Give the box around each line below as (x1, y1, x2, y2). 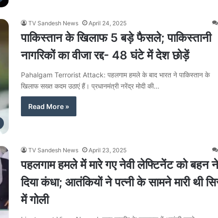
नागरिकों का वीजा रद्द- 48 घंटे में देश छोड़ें (21, 48, 189, 62)
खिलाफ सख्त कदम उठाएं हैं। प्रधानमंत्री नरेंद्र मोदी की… (21, 81, 160, 90)
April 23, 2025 (89, 146, 127, 154)
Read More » (28, 102, 69, 110)
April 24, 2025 (89, 19, 127, 27)
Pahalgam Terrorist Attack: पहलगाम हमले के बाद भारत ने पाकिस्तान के (21, 70, 210, 79)
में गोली (21, 192, 49, 207)
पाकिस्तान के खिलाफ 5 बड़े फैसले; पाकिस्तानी (21, 30, 211, 45)
